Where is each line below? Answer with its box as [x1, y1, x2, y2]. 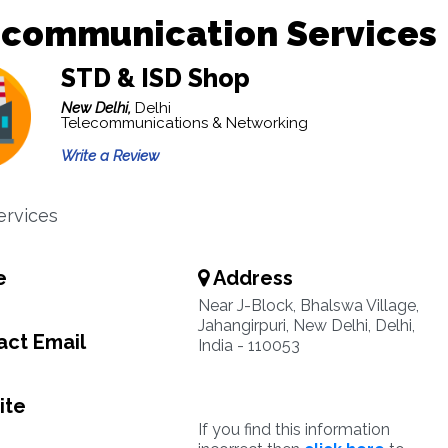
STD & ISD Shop [60, 63, 250, 93]
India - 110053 [197, 336, 300, 355]
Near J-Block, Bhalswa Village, [197, 296, 419, 315]
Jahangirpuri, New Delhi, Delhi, [197, 316, 415, 335]
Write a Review [60, 147, 159, 165]
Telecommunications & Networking [60, 114, 308, 132]
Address [208, 266, 293, 290]
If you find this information [197, 420, 390, 439]
